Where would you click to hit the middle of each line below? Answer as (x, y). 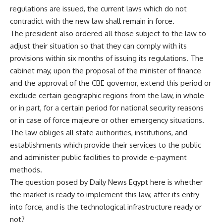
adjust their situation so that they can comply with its (98, 46)
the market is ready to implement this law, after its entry (105, 195)
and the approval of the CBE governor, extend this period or (111, 83)
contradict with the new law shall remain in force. (92, 21)
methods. (26, 170)
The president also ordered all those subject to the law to (108, 34)
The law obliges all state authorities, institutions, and (99, 133)
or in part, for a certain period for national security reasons (107, 108)
